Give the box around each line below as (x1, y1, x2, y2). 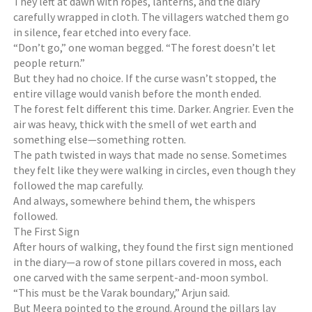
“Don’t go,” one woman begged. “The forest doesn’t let (13, 40, 276, 54)
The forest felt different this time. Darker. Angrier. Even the (13, 102, 295, 116)
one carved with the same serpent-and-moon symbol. (13, 270, 269, 284)
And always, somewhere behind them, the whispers (13, 194, 256, 208)
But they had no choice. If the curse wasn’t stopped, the (13, 71, 277, 85)
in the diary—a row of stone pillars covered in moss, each (13, 255, 282, 269)
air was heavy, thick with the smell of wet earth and (13, 117, 257, 131)
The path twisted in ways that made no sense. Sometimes (13, 148, 288, 162)
